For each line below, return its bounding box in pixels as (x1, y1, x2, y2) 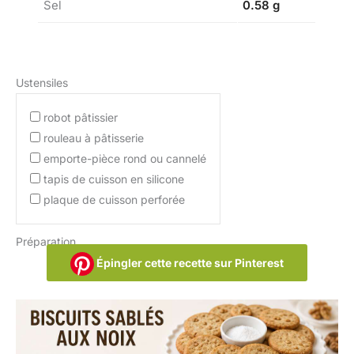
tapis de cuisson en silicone (43, 171, 184, 186)
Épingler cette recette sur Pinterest (94, 255, 284, 269)
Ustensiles (16, 75, 68, 89)
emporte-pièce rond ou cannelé (43, 151, 206, 165)
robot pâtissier (43, 110, 118, 124)
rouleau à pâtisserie (43, 130, 144, 145)
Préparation (16, 234, 76, 248)
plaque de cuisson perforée (43, 192, 185, 206)
